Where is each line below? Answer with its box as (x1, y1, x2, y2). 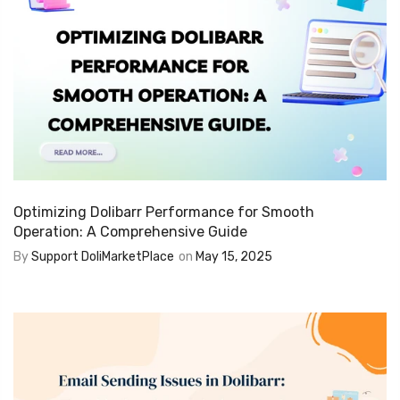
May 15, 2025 (196, 249, 272, 265)
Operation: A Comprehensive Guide (13, 223, 247, 241)
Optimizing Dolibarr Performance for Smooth (13, 204, 314, 221)
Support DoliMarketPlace (31, 249, 174, 265)
